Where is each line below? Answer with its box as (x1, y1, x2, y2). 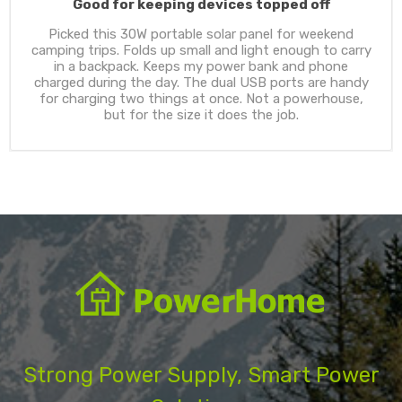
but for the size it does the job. (103, 107, 299, 124)
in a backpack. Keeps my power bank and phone (54, 58, 348, 75)
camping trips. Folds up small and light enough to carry (31, 42, 371, 59)
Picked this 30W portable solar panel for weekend (48, 26, 354, 43)
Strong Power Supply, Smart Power (22, 363, 380, 389)
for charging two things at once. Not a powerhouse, (39, 91, 363, 108)
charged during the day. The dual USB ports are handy (33, 74, 369, 92)
